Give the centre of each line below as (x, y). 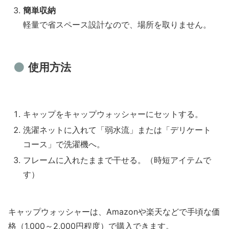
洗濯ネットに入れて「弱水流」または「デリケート (117, 130)
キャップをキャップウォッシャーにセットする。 (113, 114)
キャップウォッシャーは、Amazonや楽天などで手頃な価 (114, 212)
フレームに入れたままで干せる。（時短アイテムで (117, 160)
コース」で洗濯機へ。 (64, 144)
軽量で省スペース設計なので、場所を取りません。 (117, 24)
